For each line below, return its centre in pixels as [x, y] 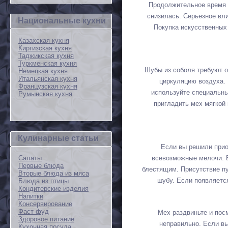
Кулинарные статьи [58, 138]
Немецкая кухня [43, 71]
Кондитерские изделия [53, 189]
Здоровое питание [46, 219]
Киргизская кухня [45, 48]
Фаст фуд [34, 211]
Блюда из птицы [44, 181]
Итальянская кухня [48, 79]
